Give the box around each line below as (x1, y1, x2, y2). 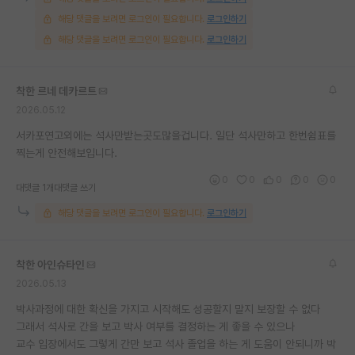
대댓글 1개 (16, 181, 54, 193)
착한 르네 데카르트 (16, 84, 97, 97)
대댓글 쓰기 (54, 181, 96, 193)
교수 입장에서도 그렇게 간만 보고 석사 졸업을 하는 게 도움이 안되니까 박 (16, 337, 336, 350)
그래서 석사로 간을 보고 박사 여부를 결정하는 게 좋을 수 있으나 (16, 319, 295, 333)
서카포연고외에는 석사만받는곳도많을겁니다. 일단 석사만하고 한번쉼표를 (16, 128, 336, 142)
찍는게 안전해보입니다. (16, 146, 117, 159)
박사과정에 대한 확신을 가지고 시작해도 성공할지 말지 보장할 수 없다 (16, 302, 320, 315)
